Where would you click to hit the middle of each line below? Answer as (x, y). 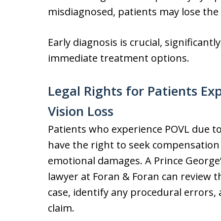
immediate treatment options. (119, 58)
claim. (61, 208)
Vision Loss (81, 111)
